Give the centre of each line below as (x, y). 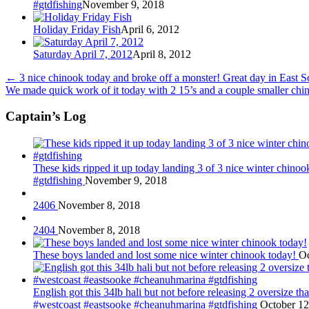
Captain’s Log (46, 117)
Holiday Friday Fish (77, 29)
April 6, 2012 (150, 29)
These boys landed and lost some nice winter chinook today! (166, 255)
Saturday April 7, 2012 (83, 54)
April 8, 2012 (162, 54)
